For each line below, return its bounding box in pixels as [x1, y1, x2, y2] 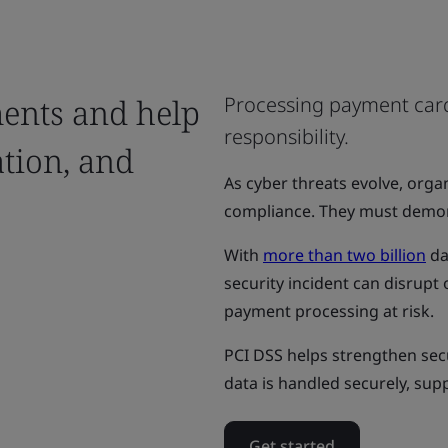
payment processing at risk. [224, 300, 438, 322]
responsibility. [224, 123, 349, 150]
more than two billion [263, 244, 426, 266]
